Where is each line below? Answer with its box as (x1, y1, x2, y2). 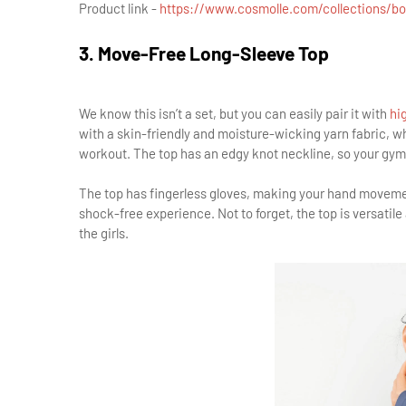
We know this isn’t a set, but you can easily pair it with (79, 105, 387, 121)
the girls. (79, 225, 129, 241)
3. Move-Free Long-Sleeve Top (79, 42, 329, 64)
